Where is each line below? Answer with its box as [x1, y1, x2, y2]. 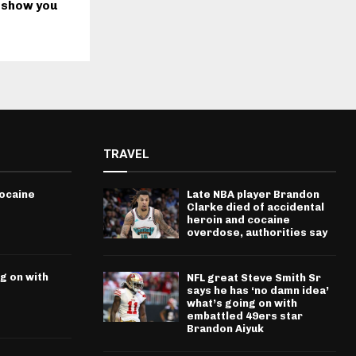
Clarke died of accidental [186, 201, 324, 214]
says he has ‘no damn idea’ [186, 284, 329, 297]
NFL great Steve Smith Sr [186, 272, 321, 284]
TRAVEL [103, 147, 149, 162]
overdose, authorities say [186, 226, 327, 239]
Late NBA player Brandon [186, 188, 319, 201]
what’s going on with [186, 297, 297, 310]
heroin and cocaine [186, 214, 290, 226]
